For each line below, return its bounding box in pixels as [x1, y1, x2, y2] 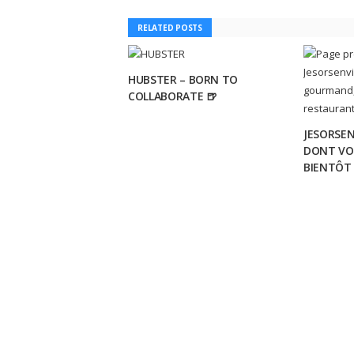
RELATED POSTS [137, 22, 202, 33]
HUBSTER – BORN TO [128, 72, 239, 87]
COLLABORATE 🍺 [128, 88, 217, 104]
